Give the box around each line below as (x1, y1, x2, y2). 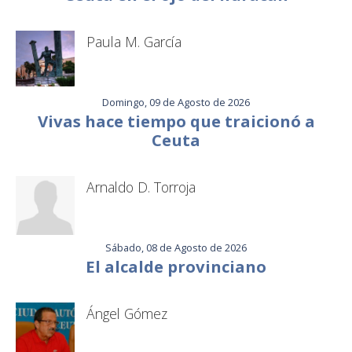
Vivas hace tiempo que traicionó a (37, 110, 315, 133)
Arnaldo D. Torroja (86, 178, 196, 197)
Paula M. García (86, 32, 181, 52)
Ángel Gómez (86, 304, 167, 324)
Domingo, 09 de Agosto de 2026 (102, 95, 250, 110)
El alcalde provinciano (86, 255, 266, 278)
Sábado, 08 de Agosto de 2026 (105, 240, 247, 255)
